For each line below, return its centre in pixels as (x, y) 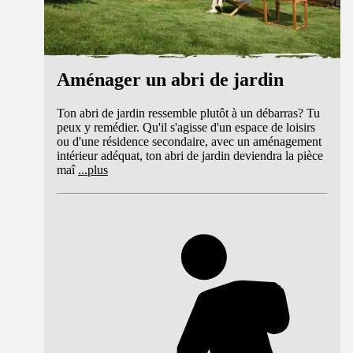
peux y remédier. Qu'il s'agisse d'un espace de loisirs (186, 127)
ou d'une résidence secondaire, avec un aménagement (189, 141)
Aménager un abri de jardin (170, 79)
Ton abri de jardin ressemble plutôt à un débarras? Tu (188, 113)
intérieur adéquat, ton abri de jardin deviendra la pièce (190, 155)
